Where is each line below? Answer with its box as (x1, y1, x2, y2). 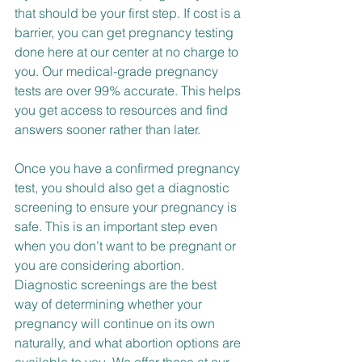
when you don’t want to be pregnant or (15, 238, 239, 255)
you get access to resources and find (15, 102, 231, 119)
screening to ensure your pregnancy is (15, 199, 240, 216)
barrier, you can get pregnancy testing (15, 24, 237, 41)
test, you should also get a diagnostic (15, 179, 233, 196)
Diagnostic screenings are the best (15, 276, 220, 293)
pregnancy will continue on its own (15, 315, 218, 332)
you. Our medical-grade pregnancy (15, 63, 221, 80)
